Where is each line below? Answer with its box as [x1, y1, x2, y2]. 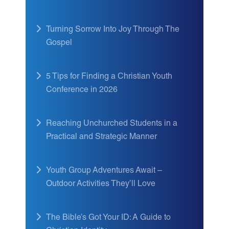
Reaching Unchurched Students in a [46, 120, 177, 128]
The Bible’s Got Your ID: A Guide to [46, 214, 171, 222]
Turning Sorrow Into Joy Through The [46, 26, 179, 34]
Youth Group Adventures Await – [46, 167, 162, 175]
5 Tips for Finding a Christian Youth [46, 73, 172, 81]
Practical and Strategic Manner [46, 133, 157, 142]
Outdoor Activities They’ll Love [46, 180, 155, 189]
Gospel [46, 39, 72, 48]
